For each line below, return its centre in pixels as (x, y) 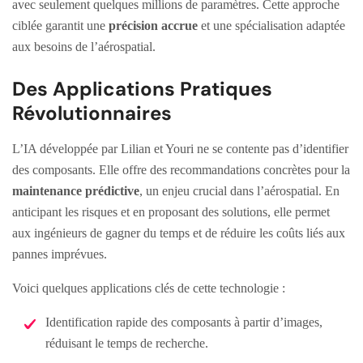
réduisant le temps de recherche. (127, 343)
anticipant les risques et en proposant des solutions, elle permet (171, 211)
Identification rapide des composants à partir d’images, (184, 322)
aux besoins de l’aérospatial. (84, 46)
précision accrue (153, 25)
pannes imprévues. (60, 254)
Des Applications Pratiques (142, 88)
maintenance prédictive (76, 190)
